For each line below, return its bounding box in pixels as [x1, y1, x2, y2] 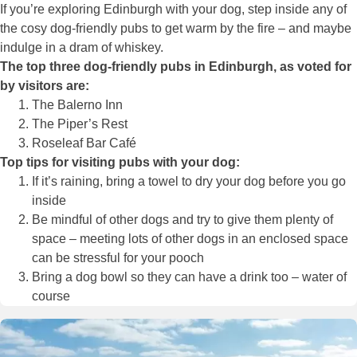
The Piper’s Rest [32, 117, 131, 131]
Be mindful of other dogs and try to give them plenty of [32, 213, 333, 227]
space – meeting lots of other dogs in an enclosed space [32, 232, 348, 246]
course [32, 289, 70, 304]
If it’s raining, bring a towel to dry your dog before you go [32, 175, 346, 189]
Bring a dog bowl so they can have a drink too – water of [32, 270, 347, 284]
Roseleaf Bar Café [32, 136, 139, 151]
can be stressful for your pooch [32, 251, 204, 265]
